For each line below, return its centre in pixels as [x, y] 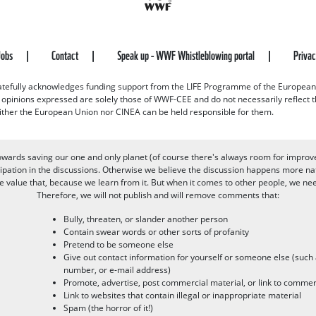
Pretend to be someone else [119, 244]
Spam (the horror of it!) [108, 308]
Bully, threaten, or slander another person [146, 219]
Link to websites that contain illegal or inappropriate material [182, 295]
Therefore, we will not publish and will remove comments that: [158, 195]
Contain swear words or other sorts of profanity [156, 231]
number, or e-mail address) [117, 269]
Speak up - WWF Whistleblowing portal [187, 54]
